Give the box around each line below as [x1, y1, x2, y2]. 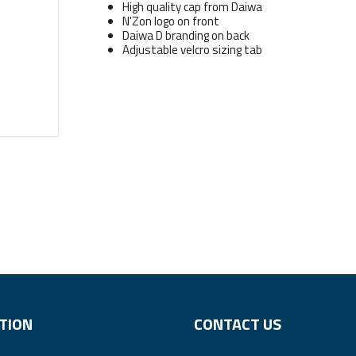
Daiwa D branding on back [122, 25, 250, 44]
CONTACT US [194, 311, 281, 336]
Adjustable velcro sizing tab [122, 40, 262, 59]
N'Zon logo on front [122, 11, 219, 30]
